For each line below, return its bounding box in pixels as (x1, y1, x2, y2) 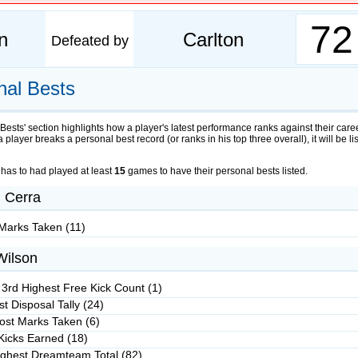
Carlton (183, 29, 244, 50)
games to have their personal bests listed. (125, 165, 308, 177)
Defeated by (50, 33, 129, 49)
